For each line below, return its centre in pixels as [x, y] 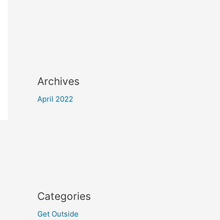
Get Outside [58, 214]
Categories [64, 196]
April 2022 [55, 99]
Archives [58, 81]
